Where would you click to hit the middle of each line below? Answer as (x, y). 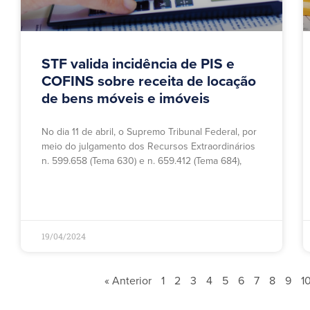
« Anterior (128, 281)
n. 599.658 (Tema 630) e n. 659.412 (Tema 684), (142, 161)
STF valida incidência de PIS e (138, 64)
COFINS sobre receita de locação (149, 82)
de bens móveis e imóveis (126, 99)
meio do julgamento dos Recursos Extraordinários (148, 147)
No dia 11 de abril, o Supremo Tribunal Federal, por (149, 132)
